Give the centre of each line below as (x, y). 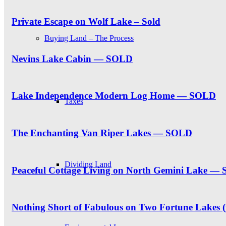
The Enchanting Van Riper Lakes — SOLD (102, 133)
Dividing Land (88, 164)
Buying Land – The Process (89, 38)
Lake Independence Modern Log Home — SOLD (114, 96)
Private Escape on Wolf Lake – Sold (86, 21)
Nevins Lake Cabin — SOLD (72, 59)
